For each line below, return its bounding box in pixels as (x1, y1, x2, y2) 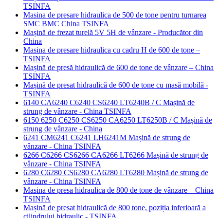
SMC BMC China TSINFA (23, 19, 109, 28)
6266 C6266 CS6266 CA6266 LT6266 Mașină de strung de (23, 150, 208, 159)
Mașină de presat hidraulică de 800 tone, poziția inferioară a (23, 203, 206, 212)
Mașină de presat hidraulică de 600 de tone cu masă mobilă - (23, 80, 208, 89)
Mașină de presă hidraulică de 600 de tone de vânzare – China (23, 63, 214, 72)
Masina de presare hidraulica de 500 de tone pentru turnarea (23, 10, 206, 19)
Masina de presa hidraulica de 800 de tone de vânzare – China (23, 185, 214, 194)
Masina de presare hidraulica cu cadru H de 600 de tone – (23, 45, 200, 54)
